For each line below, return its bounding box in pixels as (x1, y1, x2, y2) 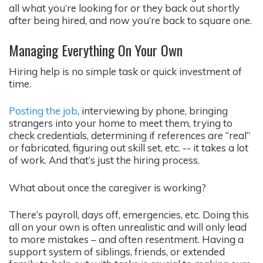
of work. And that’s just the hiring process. (9, 154, 200, 167)
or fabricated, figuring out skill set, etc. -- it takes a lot (9, 141, 248, 154)
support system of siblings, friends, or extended (9, 245, 225, 258)
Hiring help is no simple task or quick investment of (9, 65, 242, 77)
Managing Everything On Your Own (9, 39, 183, 60)
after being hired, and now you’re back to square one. (9, 14, 252, 27)
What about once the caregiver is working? (9, 181, 206, 194)
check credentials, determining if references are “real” (9, 129, 250, 142)
